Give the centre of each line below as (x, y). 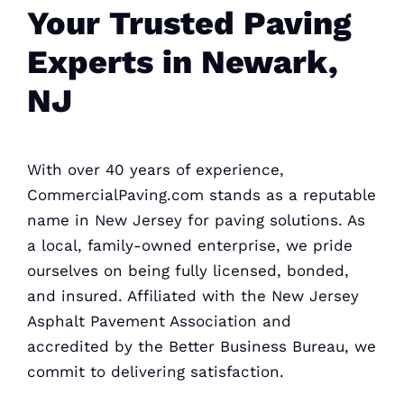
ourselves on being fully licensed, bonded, (188, 270)
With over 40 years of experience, (155, 169)
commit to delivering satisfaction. (155, 371)
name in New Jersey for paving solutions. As (196, 220)
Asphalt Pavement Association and (159, 321)
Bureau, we (331, 346)
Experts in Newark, (182, 63)
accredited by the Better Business (156, 346)
